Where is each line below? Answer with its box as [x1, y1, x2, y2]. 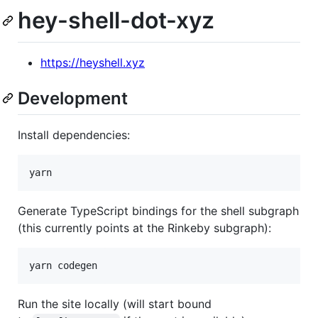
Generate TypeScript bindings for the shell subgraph [18, 203, 299, 218]
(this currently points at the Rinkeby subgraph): [18, 220, 271, 235]
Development [18, 87, 128, 109]
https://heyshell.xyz [40, 55, 145, 70]
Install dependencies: [18, 127, 130, 142]
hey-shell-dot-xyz [18, 6, 214, 34]
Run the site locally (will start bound [18, 296, 212, 311]
